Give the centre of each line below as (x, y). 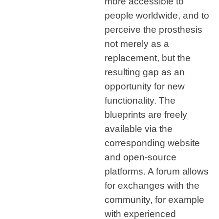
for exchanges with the (152, 186)
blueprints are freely (146, 115)
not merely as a (137, 44)
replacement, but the (148, 58)
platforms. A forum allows (157, 171)
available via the (139, 129)
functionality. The (140, 100)
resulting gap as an (145, 72)
